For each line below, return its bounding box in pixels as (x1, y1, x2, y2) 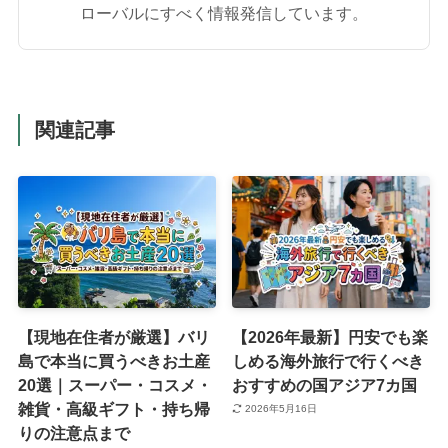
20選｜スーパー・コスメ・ (17, 375, 212, 394)
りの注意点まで (17, 423, 130, 442)
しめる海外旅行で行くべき (232, 351, 425, 370)
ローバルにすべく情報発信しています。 (80, 4, 368, 23)
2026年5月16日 (244, 403, 317, 415)
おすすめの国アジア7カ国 (232, 375, 418, 394)
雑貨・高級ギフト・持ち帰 (17, 399, 210, 418)
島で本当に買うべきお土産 (17, 351, 210, 370)
